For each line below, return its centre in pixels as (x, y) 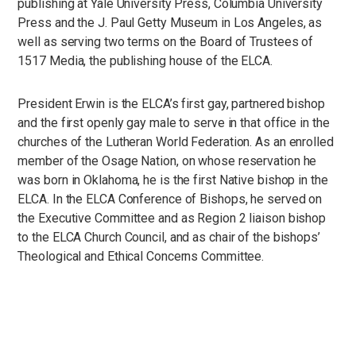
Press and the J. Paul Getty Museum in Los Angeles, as (170, 23)
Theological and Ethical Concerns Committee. (141, 256)
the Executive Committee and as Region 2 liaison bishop (172, 218)
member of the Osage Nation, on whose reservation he (167, 161)
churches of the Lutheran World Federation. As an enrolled (176, 142)
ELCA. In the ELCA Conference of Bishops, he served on (170, 199)
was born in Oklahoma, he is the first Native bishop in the (173, 180)
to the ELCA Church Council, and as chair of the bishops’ (169, 237)
